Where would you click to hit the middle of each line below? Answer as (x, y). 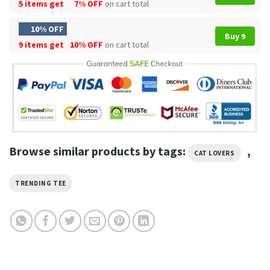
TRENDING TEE (41, 183)
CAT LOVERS (215, 153)
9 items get (42, 44)
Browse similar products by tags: (99, 151)
